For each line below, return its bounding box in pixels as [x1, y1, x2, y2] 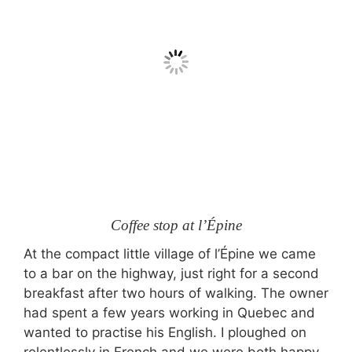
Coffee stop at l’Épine [110, 216, 242, 233]
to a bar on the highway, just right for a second [24, 266, 319, 281]
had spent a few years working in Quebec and [24, 305, 315, 321]
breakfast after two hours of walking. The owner [24, 285, 328, 301]
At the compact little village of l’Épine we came [24, 246, 316, 262]
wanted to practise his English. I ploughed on [24, 324, 306, 340]
